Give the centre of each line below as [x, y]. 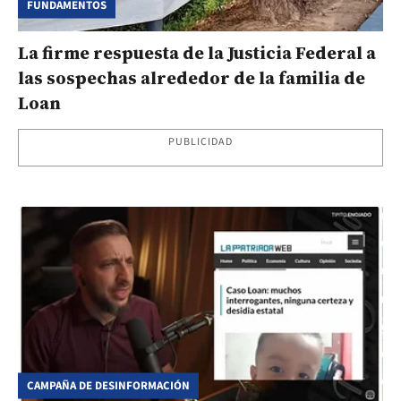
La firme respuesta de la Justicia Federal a [197, 52]
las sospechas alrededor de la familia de [192, 77]
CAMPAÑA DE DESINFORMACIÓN [108, 385]
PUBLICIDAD [200, 141]
